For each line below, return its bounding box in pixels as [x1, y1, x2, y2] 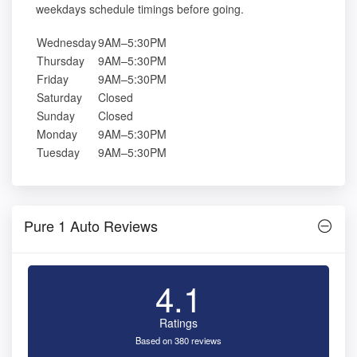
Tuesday [37, 144, 80, 161]
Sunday [37, 108, 75, 124]
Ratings [159, 315, 198, 331]
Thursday [37, 53, 84, 69]
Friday [37, 71, 69, 88]
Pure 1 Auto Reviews [24, 215, 158, 237]
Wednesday [37, 34, 96, 51]
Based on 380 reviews [135, 334, 222, 347]
